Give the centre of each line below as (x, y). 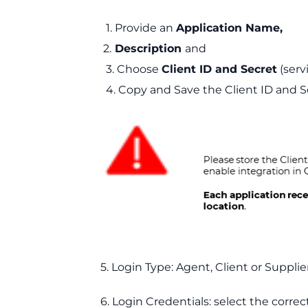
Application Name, (229, 27)
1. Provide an (141, 27)
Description (150, 48)
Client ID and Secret (219, 69)
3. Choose (134, 69)
